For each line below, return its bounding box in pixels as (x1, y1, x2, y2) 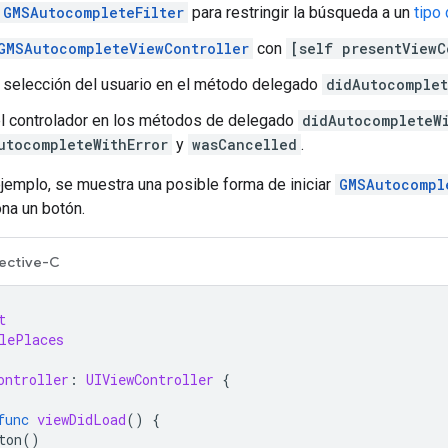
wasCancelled (192, 134, 297, 154)
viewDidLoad (37, 409, 126, 429)
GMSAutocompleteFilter (3, 2, 184, 22)
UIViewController (86, 369, 214, 389)
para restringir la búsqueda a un (188, 2, 414, 22)
